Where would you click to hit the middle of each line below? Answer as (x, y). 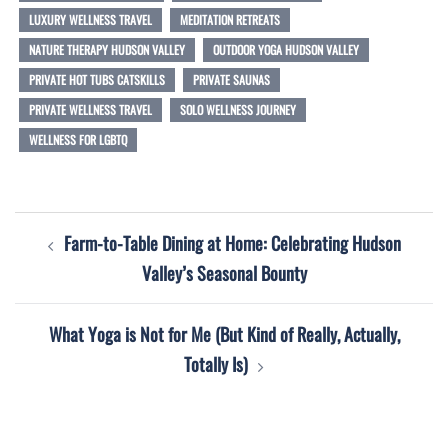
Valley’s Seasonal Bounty (224, 272)
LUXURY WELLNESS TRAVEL (90, 19)
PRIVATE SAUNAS (231, 79)
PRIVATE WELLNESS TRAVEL (90, 109)
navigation (67, 264)
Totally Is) (216, 363)
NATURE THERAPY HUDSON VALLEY (107, 49)
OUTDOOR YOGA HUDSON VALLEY (286, 49)
